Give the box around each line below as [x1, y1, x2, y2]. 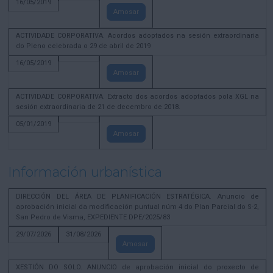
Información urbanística [8, 164, 163, 181]
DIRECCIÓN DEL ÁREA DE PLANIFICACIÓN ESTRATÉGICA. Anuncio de [16, 191, 260, 202]
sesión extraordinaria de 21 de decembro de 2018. [16, 101, 181, 112]
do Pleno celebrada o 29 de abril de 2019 [16, 41, 151, 52]
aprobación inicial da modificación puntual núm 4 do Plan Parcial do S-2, [16, 201, 260, 212]
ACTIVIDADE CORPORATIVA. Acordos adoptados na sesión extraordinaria [16, 30, 260, 41]
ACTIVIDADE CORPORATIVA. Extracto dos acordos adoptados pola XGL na [16, 91, 260, 102]
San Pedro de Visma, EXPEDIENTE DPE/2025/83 [16, 211, 171, 222]
